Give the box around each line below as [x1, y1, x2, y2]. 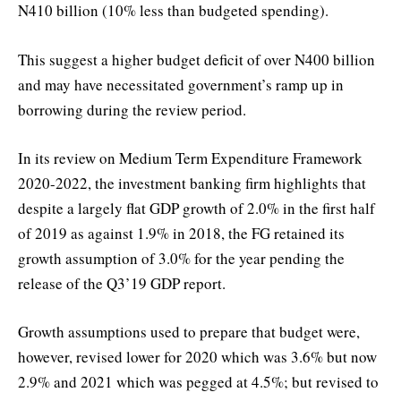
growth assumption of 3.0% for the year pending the [18, 247, 345, 269]
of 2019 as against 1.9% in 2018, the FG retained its [18, 222, 345, 243]
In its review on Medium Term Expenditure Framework [18, 147, 363, 168]
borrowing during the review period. [18, 98, 246, 120]
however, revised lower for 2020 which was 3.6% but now [18, 346, 377, 367]
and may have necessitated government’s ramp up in [18, 73, 344, 95]
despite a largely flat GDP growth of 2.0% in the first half [18, 197, 375, 218]
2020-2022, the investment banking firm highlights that [18, 172, 366, 193]
